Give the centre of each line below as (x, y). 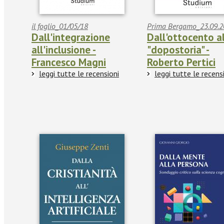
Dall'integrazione (71, 37)
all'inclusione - (64, 50)
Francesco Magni (69, 62)
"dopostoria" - (178, 50)
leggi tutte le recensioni (79, 74)
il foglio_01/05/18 (60, 26)
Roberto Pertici (181, 62)
